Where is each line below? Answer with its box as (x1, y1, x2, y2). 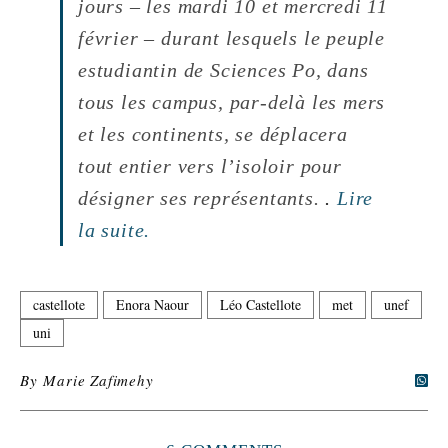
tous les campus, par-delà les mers (78, 91, 386, 114)
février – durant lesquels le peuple (78, 27, 385, 50)
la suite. (78, 219, 151, 242)
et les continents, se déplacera (78, 123, 348, 146)
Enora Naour (116, 295, 189, 315)
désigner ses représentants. (78, 187, 326, 210)
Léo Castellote (220, 295, 301, 315)
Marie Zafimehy (43, 370, 154, 391)
